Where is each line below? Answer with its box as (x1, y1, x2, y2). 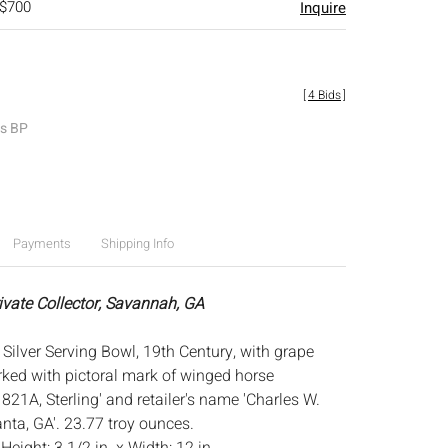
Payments (12, 234, 71, 253)
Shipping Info (100, 234, 174, 253)
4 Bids (308, 86, 341, 104)
